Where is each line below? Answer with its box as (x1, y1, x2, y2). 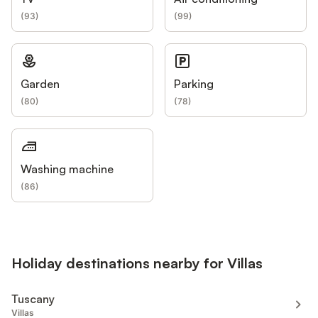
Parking (174, 76, 214, 91)
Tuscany (11, 292, 55, 307)
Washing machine (21, 161, 114, 176)
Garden (21, 76, 60, 91)
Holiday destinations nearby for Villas (11, 254, 263, 273)
